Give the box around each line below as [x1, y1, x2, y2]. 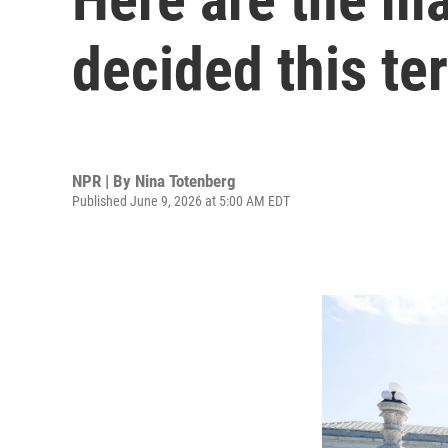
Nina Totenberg [135, 170, 236, 191]
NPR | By [72, 170, 135, 191]
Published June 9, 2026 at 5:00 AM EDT [72, 192, 290, 209]
